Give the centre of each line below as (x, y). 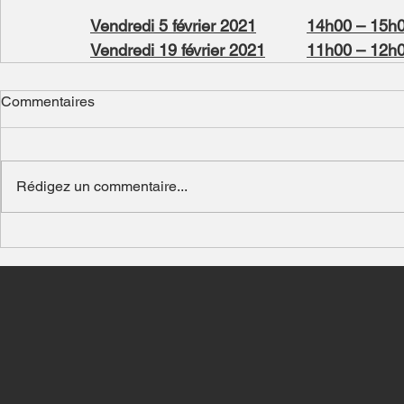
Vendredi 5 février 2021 (173, 26)
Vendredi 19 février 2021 (178, 50)
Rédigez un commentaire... (102, 186)
